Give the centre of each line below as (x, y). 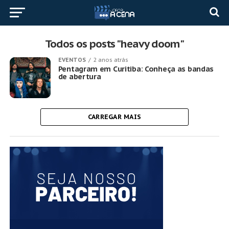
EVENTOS (72, 60)
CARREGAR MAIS (114, 117)
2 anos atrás (110, 60)
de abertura (79, 76)
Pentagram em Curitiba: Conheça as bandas (136, 69)
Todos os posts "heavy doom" (114, 44)
